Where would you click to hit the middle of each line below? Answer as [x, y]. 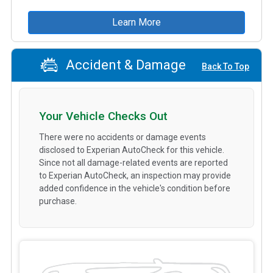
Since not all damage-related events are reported [133, 162]
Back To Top [225, 67]
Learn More [136, 22]
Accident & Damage [124, 65]
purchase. [58, 201]
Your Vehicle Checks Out [103, 116]
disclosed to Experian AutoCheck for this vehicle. [132, 150]
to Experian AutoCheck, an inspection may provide [135, 175]
